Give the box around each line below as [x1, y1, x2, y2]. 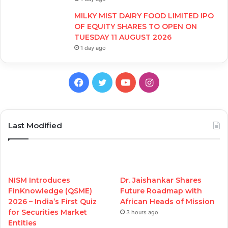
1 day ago [80, 44, 106, 51]
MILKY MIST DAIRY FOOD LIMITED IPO [74, 11, 214, 20]
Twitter [106, 76, 137, 87]
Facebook [83, 76, 126, 87]
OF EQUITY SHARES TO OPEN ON [74, 21, 197, 31]
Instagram [152, 76, 196, 87]
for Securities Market [8, 207, 87, 217]
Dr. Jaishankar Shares [120, 175, 202, 185]
